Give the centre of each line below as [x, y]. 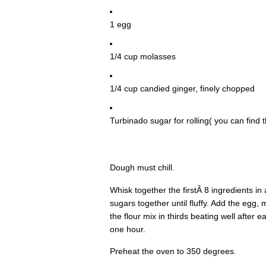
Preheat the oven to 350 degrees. [173, 251]
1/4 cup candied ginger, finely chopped [182, 89]
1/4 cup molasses [142, 57]
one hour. [127, 229]
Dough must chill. [142, 168]
